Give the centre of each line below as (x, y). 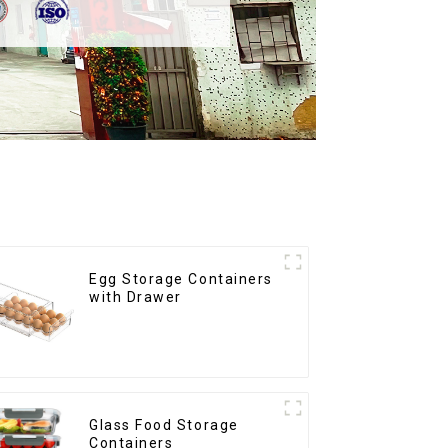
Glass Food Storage (164, 425)
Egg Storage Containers (181, 279)
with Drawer (135, 297)
